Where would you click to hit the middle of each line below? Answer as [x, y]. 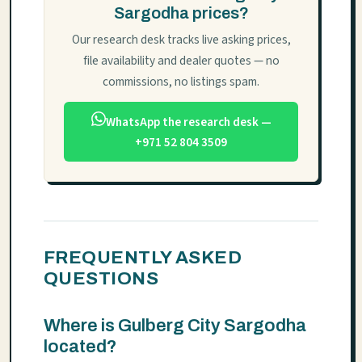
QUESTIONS [101, 279]
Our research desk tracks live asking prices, [181, 40]
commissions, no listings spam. [181, 82]
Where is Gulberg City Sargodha [175, 326]
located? [80, 347]
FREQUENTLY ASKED [143, 258]
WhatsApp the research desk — [188, 122]
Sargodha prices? [181, 13]
